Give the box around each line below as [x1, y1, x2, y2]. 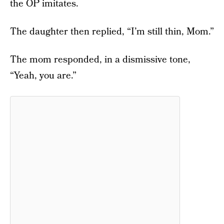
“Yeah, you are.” [10, 69, 76, 82]
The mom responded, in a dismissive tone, [10, 53, 190, 66]
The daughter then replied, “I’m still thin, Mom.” [10, 25, 214, 38]
